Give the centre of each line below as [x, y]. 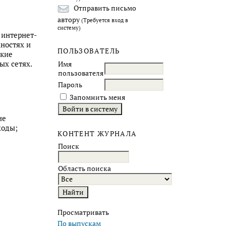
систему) [69, 27]
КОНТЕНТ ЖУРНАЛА [97, 133]
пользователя [81, 73]
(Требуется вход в [105, 20]
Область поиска [84, 169]
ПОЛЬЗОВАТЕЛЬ [89, 51]
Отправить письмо [104, 8]
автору [69, 19]
